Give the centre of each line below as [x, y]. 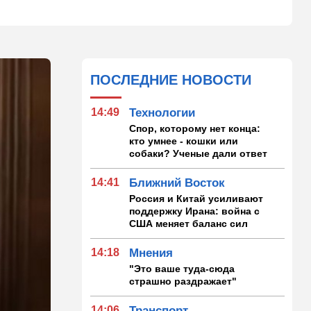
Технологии [162, 112]
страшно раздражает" [183, 281]
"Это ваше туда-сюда [182, 268]
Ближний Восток [177, 183]
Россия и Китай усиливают [196, 198]
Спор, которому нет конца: [195, 128]
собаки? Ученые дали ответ [199, 153]
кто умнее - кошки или [184, 141]
